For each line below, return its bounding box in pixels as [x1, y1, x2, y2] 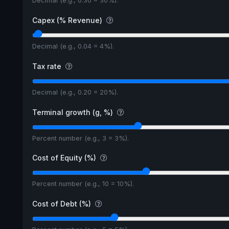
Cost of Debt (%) [32, 199, 93, 209]
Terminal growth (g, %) [32, 107, 115, 117]
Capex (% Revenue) [32, 16, 104, 25]
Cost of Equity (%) [32, 153, 98, 163]
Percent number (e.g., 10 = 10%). [32, 180, 134, 188]
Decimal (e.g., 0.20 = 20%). [32, 88, 118, 96]
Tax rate [32, 61, 63, 71]
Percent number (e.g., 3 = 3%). [32, 134, 129, 142]
